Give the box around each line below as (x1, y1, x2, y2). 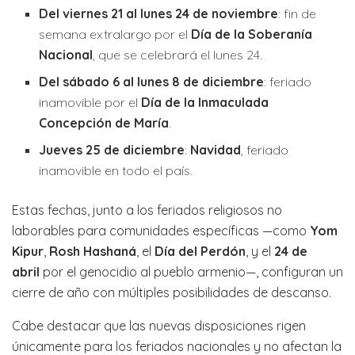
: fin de (278, 6, 317, 22)
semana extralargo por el (39, 26, 192, 43)
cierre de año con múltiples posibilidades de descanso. (12, 284, 331, 301)
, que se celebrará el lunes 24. (93, 47, 263, 63)
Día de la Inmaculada (141, 94, 269, 111)
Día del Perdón (155, 243, 246, 260)
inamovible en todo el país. (39, 162, 193, 179)
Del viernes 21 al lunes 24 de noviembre (39, 6, 279, 22)
